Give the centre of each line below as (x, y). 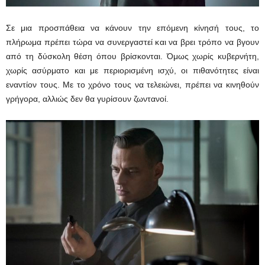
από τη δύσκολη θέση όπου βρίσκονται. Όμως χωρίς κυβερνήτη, (132, 56)
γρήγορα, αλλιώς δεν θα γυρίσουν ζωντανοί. (87, 99)
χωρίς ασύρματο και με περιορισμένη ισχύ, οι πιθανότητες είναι (132, 71)
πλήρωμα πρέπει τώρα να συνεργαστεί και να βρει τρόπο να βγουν (132, 42)
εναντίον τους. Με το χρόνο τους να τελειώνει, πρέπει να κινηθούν (132, 85)
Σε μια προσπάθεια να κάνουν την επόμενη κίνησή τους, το (132, 28)
